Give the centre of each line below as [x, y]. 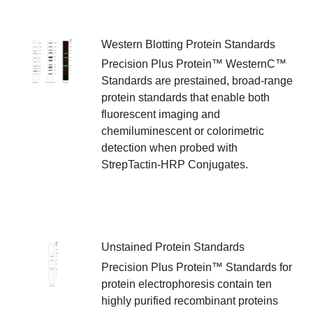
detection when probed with [169, 148]
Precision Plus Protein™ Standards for [197, 268]
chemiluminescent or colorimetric [183, 131]
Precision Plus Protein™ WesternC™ [194, 64]
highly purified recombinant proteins [190, 301]
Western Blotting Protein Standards [188, 44]
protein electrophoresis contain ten [187, 284]
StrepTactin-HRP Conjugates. [175, 165]
